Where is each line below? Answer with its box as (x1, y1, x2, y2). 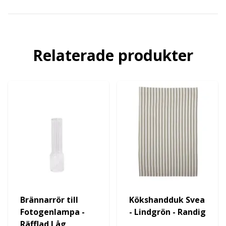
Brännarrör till (20, 194, 78, 205)
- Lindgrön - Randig (129, 206, 206, 217)
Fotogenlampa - (20, 206, 85, 217)
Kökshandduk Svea (129, 194, 205, 205)
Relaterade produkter (33, 45, 193, 66)
